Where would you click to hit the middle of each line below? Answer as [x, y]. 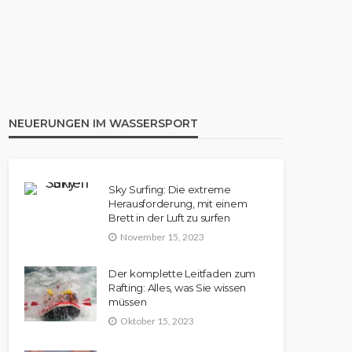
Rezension [64, 77]
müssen [128, 301]
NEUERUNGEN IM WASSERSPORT [103, 123]
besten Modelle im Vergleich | [144, 56]
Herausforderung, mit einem [178, 203]
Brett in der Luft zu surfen [169, 218]
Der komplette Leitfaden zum [182, 273]
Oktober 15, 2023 [157, 321]
